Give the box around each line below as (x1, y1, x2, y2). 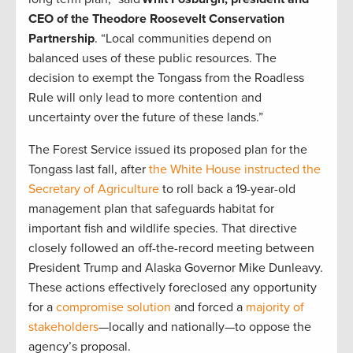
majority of (246, 299, 304, 316)
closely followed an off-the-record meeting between (28, 240, 314, 257)
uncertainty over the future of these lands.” (28, 110, 263, 126)
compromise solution (56, 299, 171, 316)
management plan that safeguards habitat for (28, 201, 274, 217)
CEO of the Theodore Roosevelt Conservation (28, 11, 284, 28)
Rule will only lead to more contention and (28, 90, 262, 106)
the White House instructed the (149, 162, 321, 178)
